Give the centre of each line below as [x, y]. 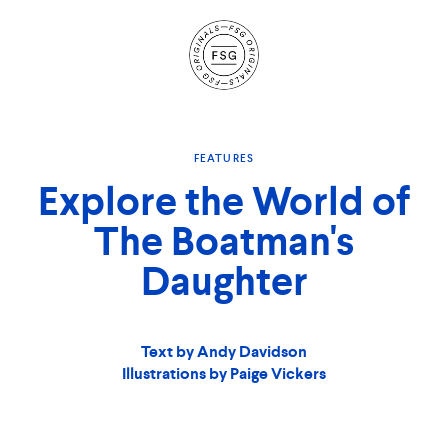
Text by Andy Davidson [224, 351]
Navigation [299, 94]
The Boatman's [224, 241]
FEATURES [224, 158]
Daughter [224, 281]
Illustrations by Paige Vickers [224, 373]
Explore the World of [224, 201]
